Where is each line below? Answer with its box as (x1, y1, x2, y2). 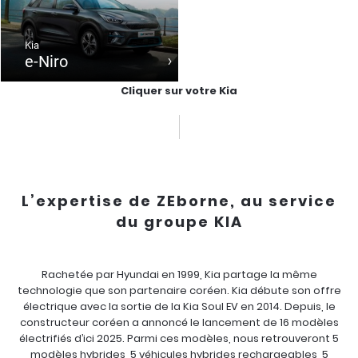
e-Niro (25, 52, 68, 71)
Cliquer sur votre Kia (121, 83, 237, 98)
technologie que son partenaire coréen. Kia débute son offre (17, 283, 341, 298)
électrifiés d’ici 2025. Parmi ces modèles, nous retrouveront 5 (19, 331, 339, 346)
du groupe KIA (115, 212, 243, 232)
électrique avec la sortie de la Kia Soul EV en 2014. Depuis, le (22, 299, 336, 314)
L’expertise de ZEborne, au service (22, 191, 336, 211)
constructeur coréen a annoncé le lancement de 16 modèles (19, 315, 339, 330)
